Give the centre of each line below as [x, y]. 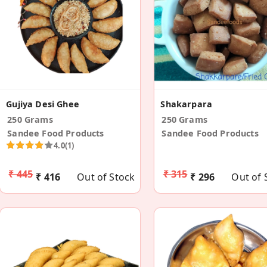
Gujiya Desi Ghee [43, 104]
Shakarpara [187, 104]
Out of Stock [106, 177]
